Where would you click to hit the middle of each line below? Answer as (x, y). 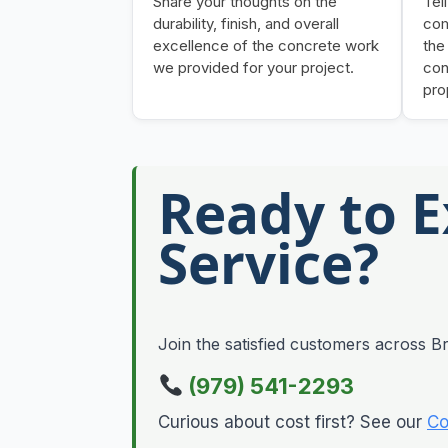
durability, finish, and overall (246, 23)
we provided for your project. (253, 67)
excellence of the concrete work (266, 45)
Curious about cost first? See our (292, 422)
